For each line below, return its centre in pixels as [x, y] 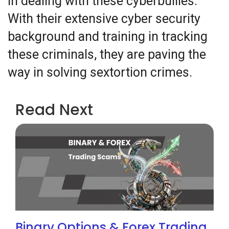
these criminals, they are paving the [107, 55]
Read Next [54, 110]
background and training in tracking [108, 37]
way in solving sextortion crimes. [100, 73]
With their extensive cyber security [104, 19]
